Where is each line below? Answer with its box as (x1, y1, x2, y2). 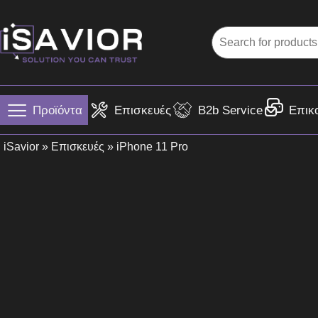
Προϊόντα (32, 103, 82, 117)
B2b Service (197, 103, 263, 117)
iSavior (4, 141, 39, 153)
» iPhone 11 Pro (104, 141, 188, 153)
